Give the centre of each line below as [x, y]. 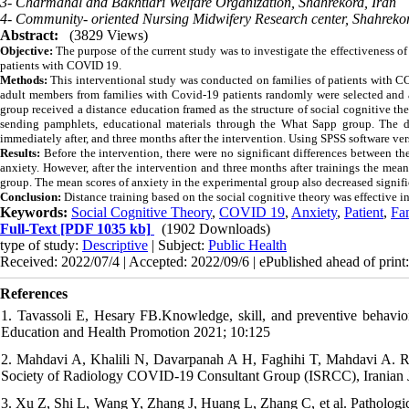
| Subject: [178, 245]
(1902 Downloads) [216, 228]
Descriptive [115, 245]
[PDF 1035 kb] [104, 228]
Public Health [247, 245]
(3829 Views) [109, 35]
